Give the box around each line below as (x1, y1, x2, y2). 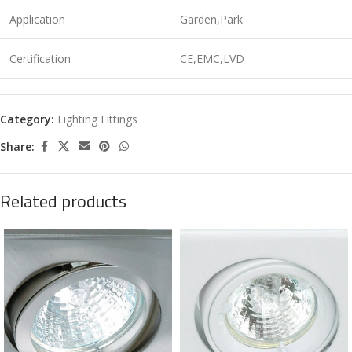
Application (9, 12, 65, 27)
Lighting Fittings (57, 112, 137, 127)
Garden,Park (180, 12, 243, 27)
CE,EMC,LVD (180, 51, 244, 67)
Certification (9, 51, 71, 67)
